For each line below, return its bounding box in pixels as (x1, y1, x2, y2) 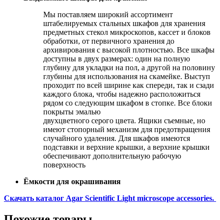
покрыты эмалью (43, 107, 101, 116)
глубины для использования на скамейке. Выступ (43, 72, 210, 81)
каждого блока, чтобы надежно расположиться (43, 89, 200, 98)
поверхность (43, 160, 85, 169)
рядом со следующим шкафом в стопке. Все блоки (43, 98, 212, 107)
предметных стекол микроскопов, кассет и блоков (43, 27, 211, 36)
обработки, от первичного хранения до (43, 36, 174, 45)
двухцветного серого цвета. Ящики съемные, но (43, 116, 205, 125)
